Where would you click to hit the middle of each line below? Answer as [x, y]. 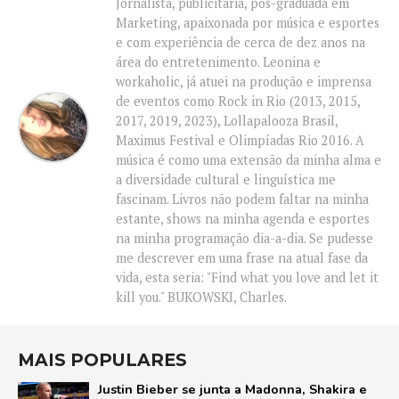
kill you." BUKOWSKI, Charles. [201, 297]
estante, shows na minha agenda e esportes [243, 219]
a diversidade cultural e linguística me [226, 180]
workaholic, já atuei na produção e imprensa [244, 82]
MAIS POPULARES [102, 360]
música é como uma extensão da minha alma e [248, 160]
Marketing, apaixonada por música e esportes [248, 23]
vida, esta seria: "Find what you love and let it [247, 278]
